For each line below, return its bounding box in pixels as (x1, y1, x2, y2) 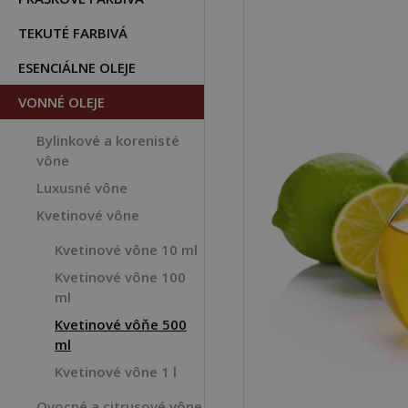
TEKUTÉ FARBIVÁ (18, 24, 127, 42)
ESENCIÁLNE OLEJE (18, 58, 136, 76)
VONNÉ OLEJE (18, 93, 105, 111)
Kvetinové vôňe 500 (55, 315, 187, 333)
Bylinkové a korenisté (36, 131, 179, 149)
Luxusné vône (36, 178, 127, 197)
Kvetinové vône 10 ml (55, 240, 198, 259)
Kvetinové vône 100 (55, 268, 186, 286)
